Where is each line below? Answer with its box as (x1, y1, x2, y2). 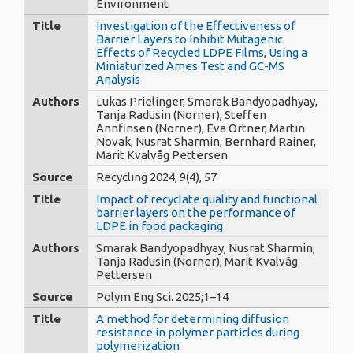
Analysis (96, 72, 140, 86)
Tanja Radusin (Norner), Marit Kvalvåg (96, 254, 298, 268)
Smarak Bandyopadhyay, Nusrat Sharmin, (96, 240, 315, 255)
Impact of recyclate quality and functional (96, 191, 318, 206)
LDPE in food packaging (96, 218, 223, 232)
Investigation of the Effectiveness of (96, 18, 295, 32)
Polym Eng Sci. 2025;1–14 (96, 289, 229, 303)
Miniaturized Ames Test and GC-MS (96, 58, 284, 72)
